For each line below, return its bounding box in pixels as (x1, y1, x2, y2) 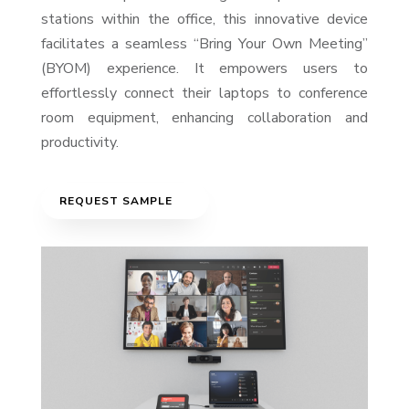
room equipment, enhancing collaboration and (40, 108, 369, 128)
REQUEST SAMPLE (58, 194, 173, 208)
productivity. (40, 132, 119, 152)
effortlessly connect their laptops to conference (40, 83, 369, 103)
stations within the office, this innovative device (40, 9, 369, 29)
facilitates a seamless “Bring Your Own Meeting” (40, 34, 369, 54)
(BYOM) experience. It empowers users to (40, 58, 369, 79)
